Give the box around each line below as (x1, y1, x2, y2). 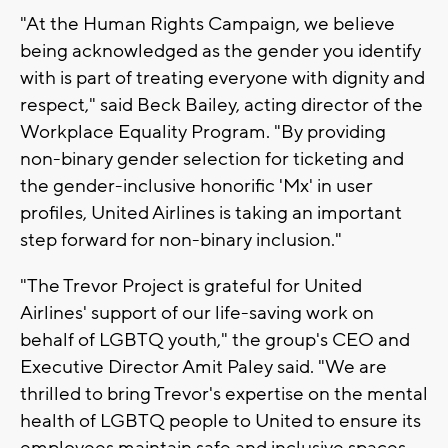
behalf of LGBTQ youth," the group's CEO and (20, 328, 410, 353)
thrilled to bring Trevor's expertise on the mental (20, 382, 428, 407)
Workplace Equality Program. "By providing (20, 120, 386, 145)
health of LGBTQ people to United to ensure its (20, 409, 421, 434)
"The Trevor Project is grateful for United (20, 274, 362, 299)
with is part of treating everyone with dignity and (20, 66, 425, 91)
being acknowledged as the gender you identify (20, 39, 421, 64)
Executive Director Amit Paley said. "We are (20, 355, 387, 380)
